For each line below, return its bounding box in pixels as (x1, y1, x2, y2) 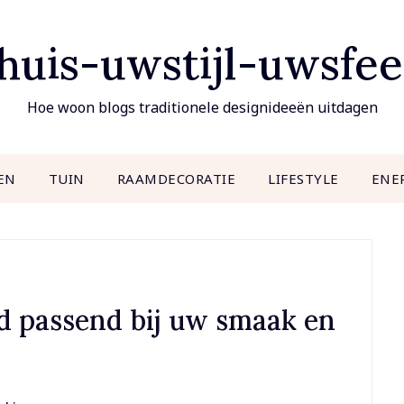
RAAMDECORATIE (116, 170, 236, 188)
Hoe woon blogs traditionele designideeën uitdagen (26, 97, 378, 117)
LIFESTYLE (268, 170, 339, 188)
